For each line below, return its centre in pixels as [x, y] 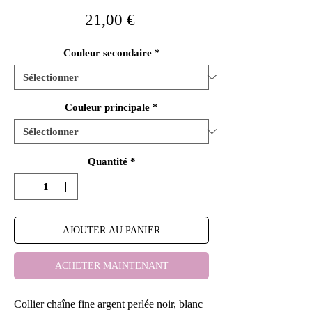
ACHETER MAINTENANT [111, 266]
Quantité [107, 161]
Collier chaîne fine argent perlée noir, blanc [108, 304]
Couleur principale [107, 107]
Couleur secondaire [107, 53]
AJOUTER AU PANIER [111, 231]
